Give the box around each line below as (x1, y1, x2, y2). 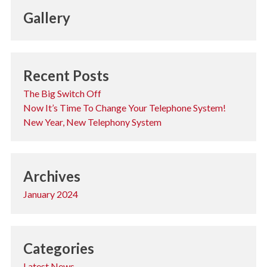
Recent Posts (23, 66, 109, 84)
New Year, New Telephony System (23, 116, 162, 128)
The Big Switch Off (23, 87, 101, 99)
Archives (23, 167, 80, 185)
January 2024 (23, 188, 78, 200)
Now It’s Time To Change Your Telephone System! (23, 101, 226, 113)
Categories (23, 240, 94, 257)
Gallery (23, 8, 70, 26)
